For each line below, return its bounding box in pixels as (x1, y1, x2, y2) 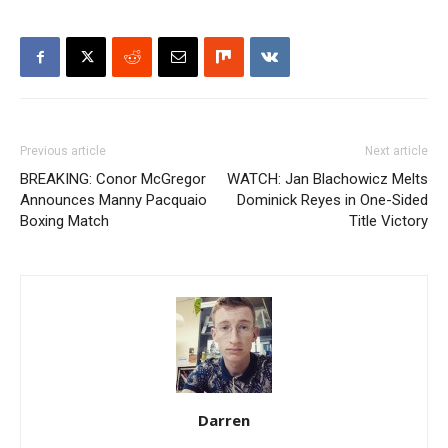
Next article (365, 144, 428, 159)
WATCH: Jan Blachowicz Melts (227, 170, 428, 189)
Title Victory (349, 212, 428, 231)
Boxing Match (20, 212, 109, 231)
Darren (198, 410, 250, 431)
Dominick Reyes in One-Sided (237, 191, 428, 210)
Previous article (20, 144, 106, 159)
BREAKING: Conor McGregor (20, 170, 206, 189)
